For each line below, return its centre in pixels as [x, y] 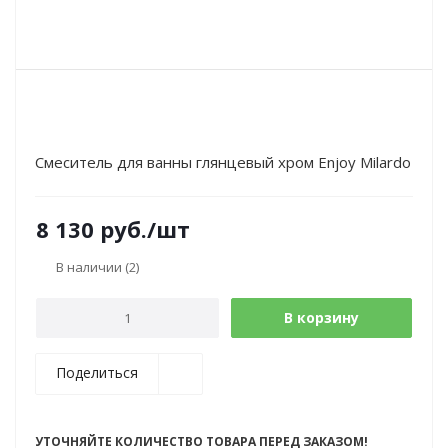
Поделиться [97, 372]
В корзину [321, 317]
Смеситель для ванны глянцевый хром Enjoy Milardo [223, 162]
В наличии [90, 266]
